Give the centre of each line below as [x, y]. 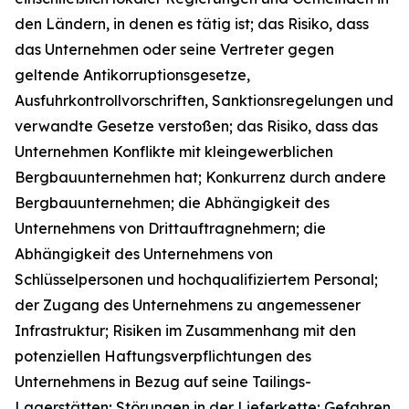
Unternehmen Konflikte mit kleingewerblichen [174, 151]
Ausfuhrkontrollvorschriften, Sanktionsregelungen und [204, 100]
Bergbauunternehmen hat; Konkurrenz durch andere [200, 177]
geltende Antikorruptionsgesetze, [132, 74]
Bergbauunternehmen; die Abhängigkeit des [172, 202]
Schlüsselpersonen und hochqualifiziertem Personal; [196, 279]
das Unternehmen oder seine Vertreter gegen [174, 49]
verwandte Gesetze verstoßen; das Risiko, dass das [196, 126]
